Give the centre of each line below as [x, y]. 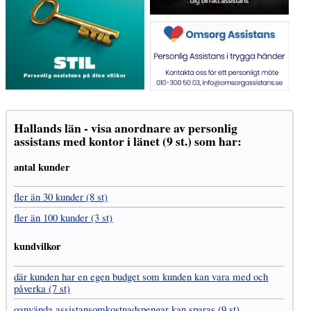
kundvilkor [38, 246]
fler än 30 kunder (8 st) [61, 197]
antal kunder [42, 167]
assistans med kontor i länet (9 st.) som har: [128, 141]
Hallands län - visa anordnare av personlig [126, 128]
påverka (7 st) [42, 288]
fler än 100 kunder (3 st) [64, 217]
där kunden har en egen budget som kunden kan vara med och [141, 276]
